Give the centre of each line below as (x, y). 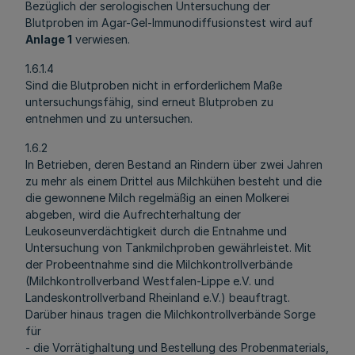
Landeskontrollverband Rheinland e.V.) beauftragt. (158, 298)
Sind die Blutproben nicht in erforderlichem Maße (154, 85)
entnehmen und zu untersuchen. (109, 118)
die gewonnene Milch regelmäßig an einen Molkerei (157, 198)
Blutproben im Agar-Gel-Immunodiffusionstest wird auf (169, 23)
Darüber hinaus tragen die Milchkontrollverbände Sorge (170, 314)
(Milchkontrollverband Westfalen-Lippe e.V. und (150, 281)
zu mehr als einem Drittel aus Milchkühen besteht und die (174, 181)
